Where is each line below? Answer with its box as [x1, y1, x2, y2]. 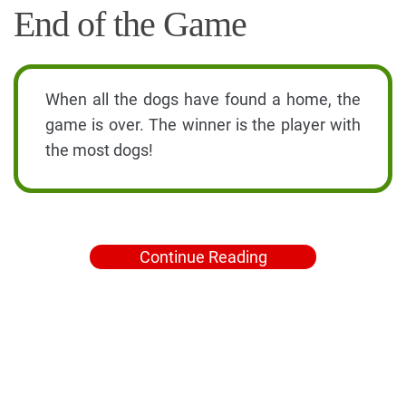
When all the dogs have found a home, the [45, 90, 361, 110]
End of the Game [14, 4, 246, 45]
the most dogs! [45, 140, 153, 160]
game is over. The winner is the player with [45, 115, 361, 135]
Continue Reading [139, 247, 267, 267]
